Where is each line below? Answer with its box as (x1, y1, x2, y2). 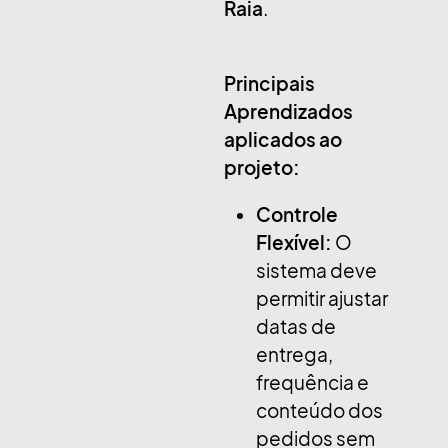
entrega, (256, 343, 334, 366)
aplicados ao (224, 128, 342, 151)
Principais (224, 72, 315, 95)
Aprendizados (224, 100, 353, 123)
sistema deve (256, 259, 378, 282)
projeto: (224, 156, 300, 179)
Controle (256, 203, 339, 226)
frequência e (256, 371, 370, 394)
